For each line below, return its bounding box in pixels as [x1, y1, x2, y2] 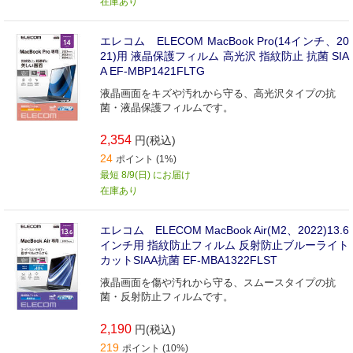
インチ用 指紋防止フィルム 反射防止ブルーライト [100, 239, 349, 252]
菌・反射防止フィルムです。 [100, 291, 233, 303]
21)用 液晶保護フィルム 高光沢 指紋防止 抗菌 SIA [100, 50, 349, 63]
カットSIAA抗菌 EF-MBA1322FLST [100, 254, 277, 267]
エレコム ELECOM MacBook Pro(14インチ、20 [100, 35, 349, 48]
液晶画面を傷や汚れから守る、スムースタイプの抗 [100, 277, 336, 289]
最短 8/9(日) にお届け [100, 169, 191, 181]
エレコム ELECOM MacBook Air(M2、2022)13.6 [100, 224, 349, 237]
